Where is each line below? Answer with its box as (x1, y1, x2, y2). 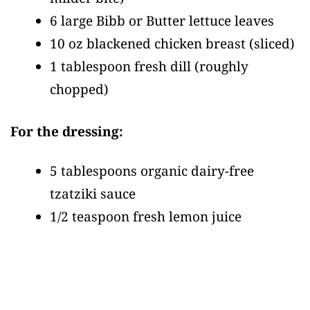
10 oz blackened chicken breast (50, 34, 249, 53)
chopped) (50, 80, 109, 98)
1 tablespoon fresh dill (50, 57, 194, 75)
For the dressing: (10, 122, 123, 140)
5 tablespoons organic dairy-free (50, 162, 254, 180)
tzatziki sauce (50, 185, 136, 203)
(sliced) (249, 34, 295, 53)
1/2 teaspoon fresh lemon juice (50, 208, 241, 226)
